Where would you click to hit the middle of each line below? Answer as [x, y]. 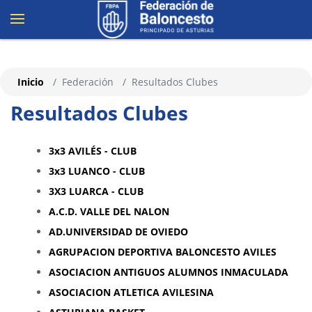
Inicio [31, 82]
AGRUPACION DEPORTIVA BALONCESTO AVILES [163, 252]
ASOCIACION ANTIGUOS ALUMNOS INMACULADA [169, 272]
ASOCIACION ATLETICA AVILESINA [131, 292]
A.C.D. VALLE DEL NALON [109, 211]
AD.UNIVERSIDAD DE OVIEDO [118, 232]
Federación [88, 82]
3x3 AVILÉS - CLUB [93, 151]
